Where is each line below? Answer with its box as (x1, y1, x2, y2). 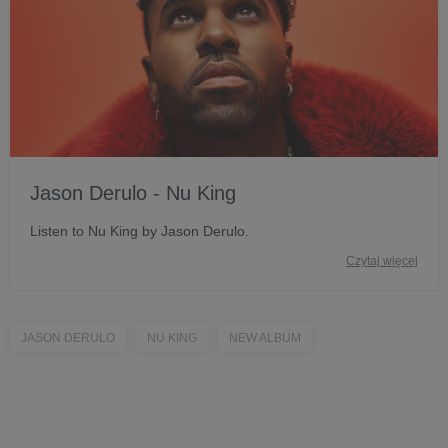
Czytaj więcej (346, 253, 418, 268)
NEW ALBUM (229, 330, 301, 345)
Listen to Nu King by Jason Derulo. (30, 222, 249, 239)
